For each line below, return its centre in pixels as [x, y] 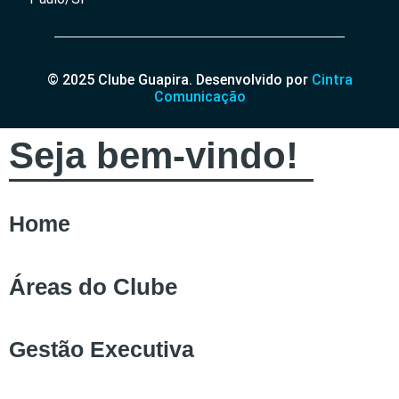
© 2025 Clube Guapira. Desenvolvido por [177, 80]
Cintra [332, 80]
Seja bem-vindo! [154, 156]
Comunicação [199, 97]
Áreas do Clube [93, 287]
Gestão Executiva [102, 350]
